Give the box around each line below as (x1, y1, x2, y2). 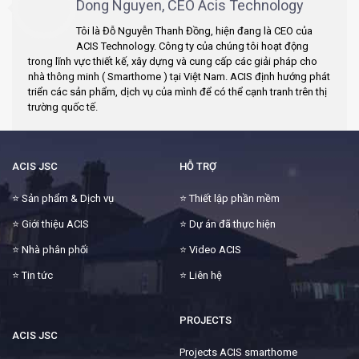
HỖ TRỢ (179, 159, 216, 172)
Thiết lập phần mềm (189, 192, 280, 204)
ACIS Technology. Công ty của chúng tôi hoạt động (76, 39, 309, 52)
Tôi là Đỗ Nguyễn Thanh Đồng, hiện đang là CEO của (76, 24, 313, 37)
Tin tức (22, 268, 53, 281)
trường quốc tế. (28, 100, 98, 113)
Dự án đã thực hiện (189, 217, 276, 230)
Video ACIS (189, 243, 241, 256)
